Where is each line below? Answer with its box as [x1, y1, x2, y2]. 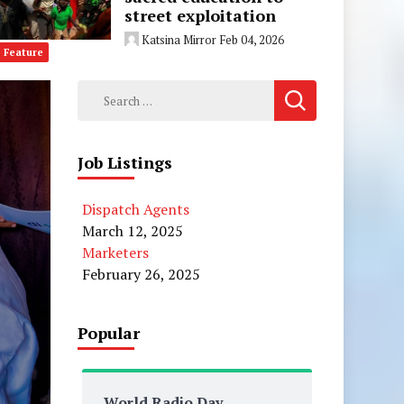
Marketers [81, 243, 149, 262]
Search [76, 80, 127, 102]
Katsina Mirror [142, 31, 217, 48]
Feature [3, 46, 43, 59]
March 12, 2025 [81, 221, 183, 241]
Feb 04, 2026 [219, 31, 285, 48]
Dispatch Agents [81, 199, 189, 219]
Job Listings [77, 151, 172, 173]
